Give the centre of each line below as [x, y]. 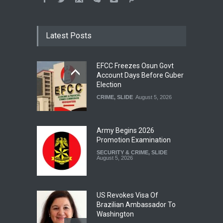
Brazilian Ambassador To [136, 205]
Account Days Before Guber [140, 75]
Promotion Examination [134, 140]
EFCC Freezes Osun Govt [135, 66]
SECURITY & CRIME [122, 153]
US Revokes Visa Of [127, 195]
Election [109, 85]
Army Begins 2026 [125, 131]
